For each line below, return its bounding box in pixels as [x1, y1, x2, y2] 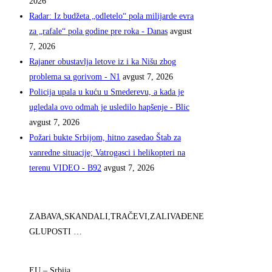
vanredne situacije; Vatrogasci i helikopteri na [29, 148, 185, 158]
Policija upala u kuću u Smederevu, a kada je [29, 87, 184, 97]
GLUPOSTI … [29, 227, 82, 237]
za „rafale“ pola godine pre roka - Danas [29, 27, 168, 36]
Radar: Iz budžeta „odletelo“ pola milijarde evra [29, 12, 194, 21]
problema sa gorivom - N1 [29, 72, 120, 82]
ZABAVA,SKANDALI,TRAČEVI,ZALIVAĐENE [29, 212, 204, 222]
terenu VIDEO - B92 [29, 163, 101, 173]
